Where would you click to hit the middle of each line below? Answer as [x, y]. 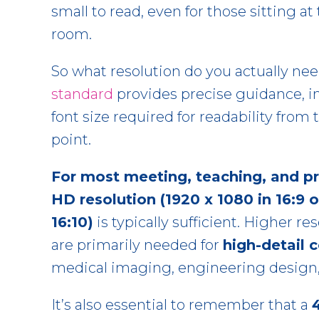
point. [71, 139]
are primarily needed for [137, 245]
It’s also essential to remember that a [182, 304]
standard [82, 94]
